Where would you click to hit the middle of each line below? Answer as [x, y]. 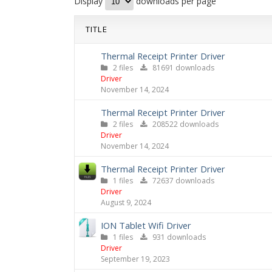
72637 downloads [181, 181]
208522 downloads [183, 124]
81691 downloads [181, 68]
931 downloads [176, 237]
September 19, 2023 [135, 259]
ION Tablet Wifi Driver [146, 225]
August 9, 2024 [126, 202]
